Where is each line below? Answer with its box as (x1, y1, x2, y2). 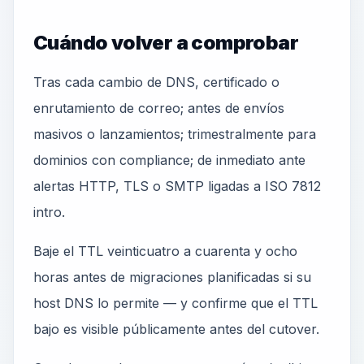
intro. (33, 204, 65, 220)
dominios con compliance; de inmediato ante (33, 152, 305, 168)
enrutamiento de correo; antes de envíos (33, 100, 284, 116)
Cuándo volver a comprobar (33, 31, 298, 54)
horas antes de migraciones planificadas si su (33, 269, 311, 285)
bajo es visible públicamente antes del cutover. (33, 321, 319, 337)
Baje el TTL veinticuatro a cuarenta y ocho (33, 243, 297, 259)
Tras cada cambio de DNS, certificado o (33, 74, 279, 90)
